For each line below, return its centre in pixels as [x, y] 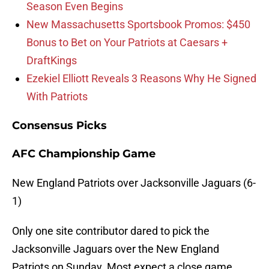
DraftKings [52, 61]
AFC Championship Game [84, 154]
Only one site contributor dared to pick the [111, 231]
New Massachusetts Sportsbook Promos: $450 [138, 25]
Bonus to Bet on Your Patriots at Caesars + [127, 43]
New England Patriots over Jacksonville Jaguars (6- [134, 183]
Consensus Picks [59, 126]
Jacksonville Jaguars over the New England [116, 249]
